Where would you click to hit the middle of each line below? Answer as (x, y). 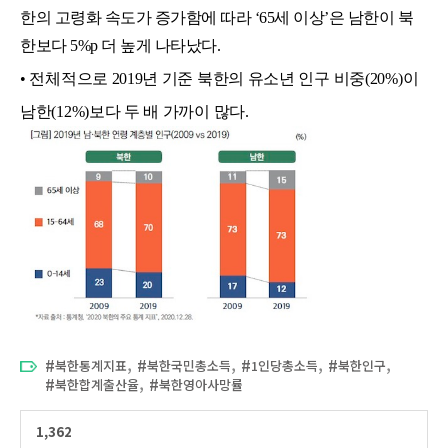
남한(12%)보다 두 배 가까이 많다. (134, 112)
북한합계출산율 (97, 385)
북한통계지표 (91, 366)
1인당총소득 (284, 366)
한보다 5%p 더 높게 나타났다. (120, 46)
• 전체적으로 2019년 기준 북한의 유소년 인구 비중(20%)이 (219, 79)
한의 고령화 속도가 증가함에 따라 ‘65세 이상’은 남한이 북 (216, 18)
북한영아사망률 (201, 385)
